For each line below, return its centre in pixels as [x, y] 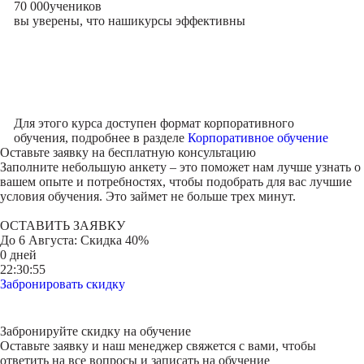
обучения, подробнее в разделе [100, 138]
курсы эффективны [191, 21]
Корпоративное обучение [258, 138]
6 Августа [46, 240]
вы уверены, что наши [76, 21]
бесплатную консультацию [182, 152]
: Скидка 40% [111, 240]
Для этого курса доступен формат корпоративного [154, 123]
